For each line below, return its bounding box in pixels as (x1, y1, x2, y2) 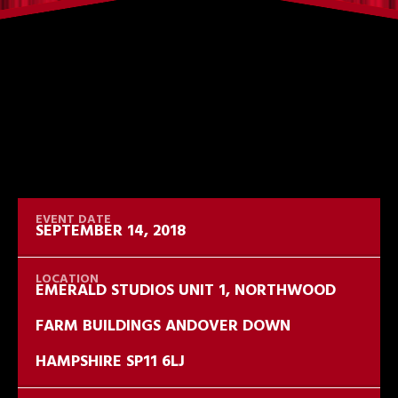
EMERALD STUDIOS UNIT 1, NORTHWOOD (36, 278, 336, 304)
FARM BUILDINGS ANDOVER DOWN (36, 314, 291, 339)
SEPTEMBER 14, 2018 (36, 219, 186, 244)
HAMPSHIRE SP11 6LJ (36, 349, 185, 375)
